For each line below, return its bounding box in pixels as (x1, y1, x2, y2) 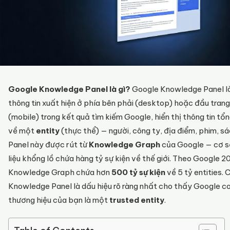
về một (8, 126, 36, 136)
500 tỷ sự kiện (111, 167, 165, 177)
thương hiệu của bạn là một (8, 195, 109, 205)
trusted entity (109, 195, 164, 205)
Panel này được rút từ (8, 140, 89, 149)
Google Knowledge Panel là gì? (8, 84, 130, 94)
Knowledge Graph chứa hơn (8, 167, 111, 177)
